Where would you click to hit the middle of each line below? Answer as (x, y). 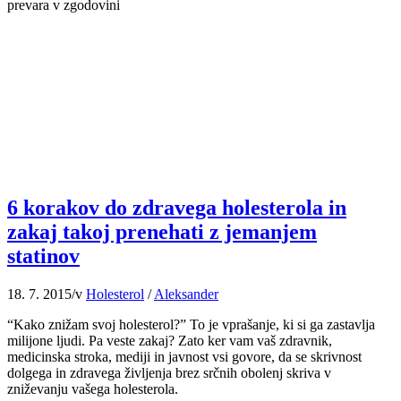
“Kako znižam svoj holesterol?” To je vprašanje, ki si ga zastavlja (191, 324)
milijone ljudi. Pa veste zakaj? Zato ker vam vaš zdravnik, (170, 340)
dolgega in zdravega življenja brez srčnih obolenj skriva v (169, 372)
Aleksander (186, 294)
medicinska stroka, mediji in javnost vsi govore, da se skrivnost (184, 356)
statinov (43, 256)
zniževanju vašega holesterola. (93, 388)
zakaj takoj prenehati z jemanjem (162, 231)
